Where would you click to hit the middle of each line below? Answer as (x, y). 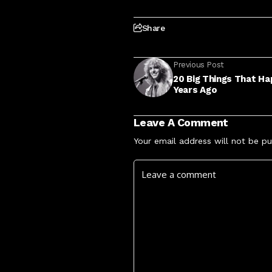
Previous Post (199, 65)
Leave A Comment (181, 122)
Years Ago (195, 90)
